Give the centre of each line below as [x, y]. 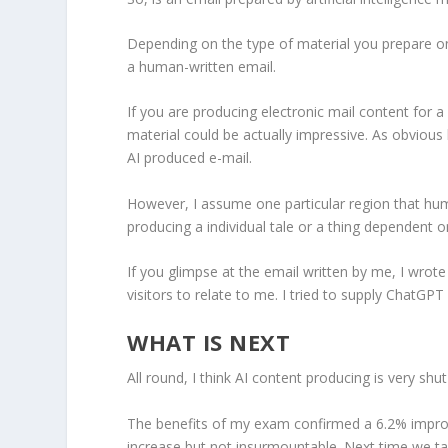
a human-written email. [202, 66]
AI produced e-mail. [190, 158]
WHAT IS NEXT [209, 342]
